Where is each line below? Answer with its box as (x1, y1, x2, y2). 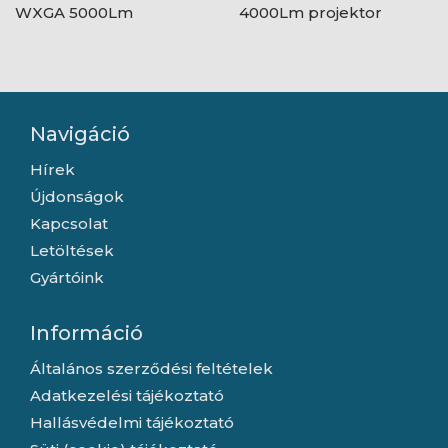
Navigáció (30, 122, 130, 147)
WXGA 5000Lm (15, 3, 133, 23)
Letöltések (30, 241, 114, 261)
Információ (30, 321, 143, 346)
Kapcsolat (30, 214, 108, 234)
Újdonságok (30, 187, 124, 207)
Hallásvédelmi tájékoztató (30, 413, 234, 433)
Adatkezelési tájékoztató (30, 386, 224, 406)
